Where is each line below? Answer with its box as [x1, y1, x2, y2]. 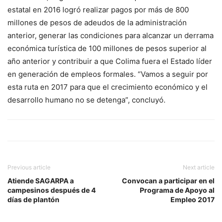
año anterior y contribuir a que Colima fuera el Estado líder [7, 56, 212, 66]
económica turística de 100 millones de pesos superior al [7, 44, 207, 54]
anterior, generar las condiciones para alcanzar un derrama [7, 31, 214, 41]
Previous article [7, 164, 51, 171]
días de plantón [7, 195, 59, 204]
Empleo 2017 [170, 195, 215, 204]
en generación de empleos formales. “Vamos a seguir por [7, 69, 208, 79]
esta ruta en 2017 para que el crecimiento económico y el [7, 82, 208, 92]
